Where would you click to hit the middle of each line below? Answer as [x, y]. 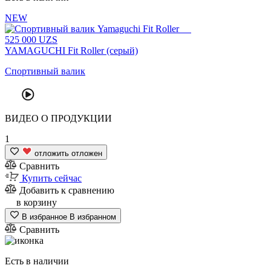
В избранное [44, 217]
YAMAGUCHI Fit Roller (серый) [71, 50]
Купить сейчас [52, 178]
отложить [52, 153]
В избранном [93, 217]
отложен [87, 153]
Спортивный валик [45, 71]
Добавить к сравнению [67, 190]
